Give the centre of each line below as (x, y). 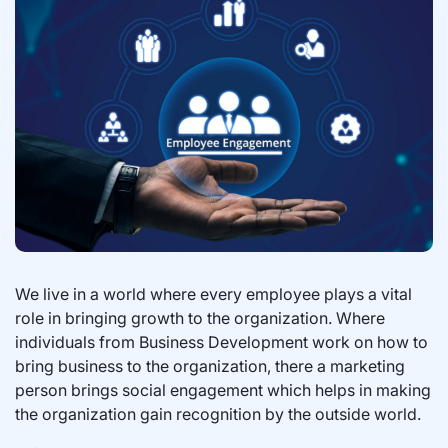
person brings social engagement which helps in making (223, 389)
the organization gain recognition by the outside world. (218, 413)
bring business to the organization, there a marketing (210, 365)
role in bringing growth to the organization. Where (200, 317)
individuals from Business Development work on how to (221, 341)
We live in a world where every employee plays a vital (213, 293)
